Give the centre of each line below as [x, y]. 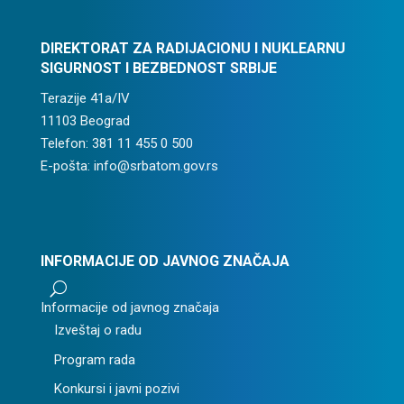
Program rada [94, 359]
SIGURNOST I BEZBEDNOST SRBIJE [158, 68]
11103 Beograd [85, 121]
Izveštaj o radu [97, 331]
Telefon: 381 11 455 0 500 [116, 143]
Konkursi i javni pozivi [116, 389]
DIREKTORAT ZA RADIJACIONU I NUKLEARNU [193, 48]
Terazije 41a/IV [85, 98]
